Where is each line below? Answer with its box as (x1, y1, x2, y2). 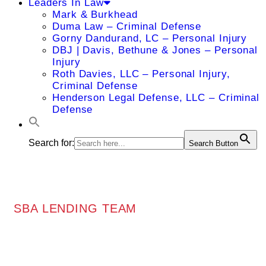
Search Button (189, 139, 238, 148)
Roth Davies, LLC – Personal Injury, (52, 68, 230, 80)
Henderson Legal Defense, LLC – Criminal (52, 92, 260, 103)
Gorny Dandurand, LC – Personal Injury (52, 33, 248, 44)
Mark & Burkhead (52, 9, 138, 20)
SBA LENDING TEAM (14, 201, 137, 215)
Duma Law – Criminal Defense (52, 21, 202, 32)
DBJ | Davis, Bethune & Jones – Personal (52, 45, 258, 56)
